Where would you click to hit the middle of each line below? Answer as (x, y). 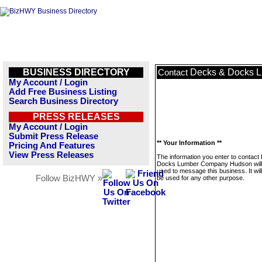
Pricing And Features (52, 146)
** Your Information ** (189, 143)
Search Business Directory (63, 101)
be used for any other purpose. (201, 178)
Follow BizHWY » (69, 178)
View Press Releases (51, 155)
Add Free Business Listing (63, 92)
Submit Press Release (54, 136)
